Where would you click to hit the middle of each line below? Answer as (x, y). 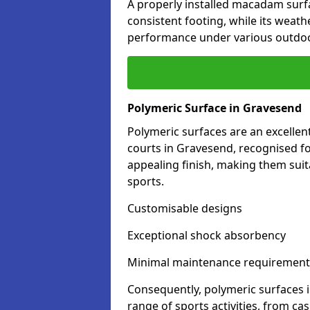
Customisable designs (185, 208)
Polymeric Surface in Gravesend (215, 108)
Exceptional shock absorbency (207, 235)
